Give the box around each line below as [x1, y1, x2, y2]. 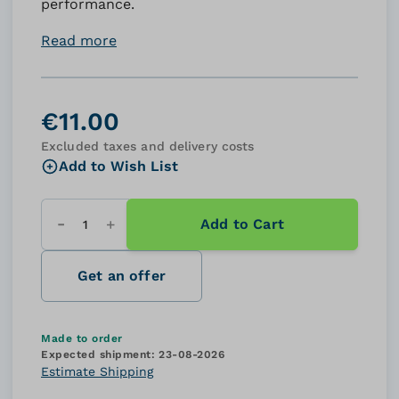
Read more [41, 32, 117, 49]
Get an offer [77, 267, 166, 284]
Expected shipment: [41, 348, 155, 361]
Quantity [84, 224, 137, 240]
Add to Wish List [59, 158, 178, 175]
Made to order [41, 332, 123, 345]
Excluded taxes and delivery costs [41, 139, 255, 153]
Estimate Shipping [41, 364, 153, 379]
